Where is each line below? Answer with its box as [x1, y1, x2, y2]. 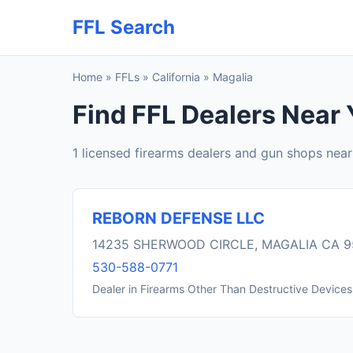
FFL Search [72, 16, 175, 39]
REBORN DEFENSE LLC [92, 209, 265, 228]
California [152, 70, 200, 84]
